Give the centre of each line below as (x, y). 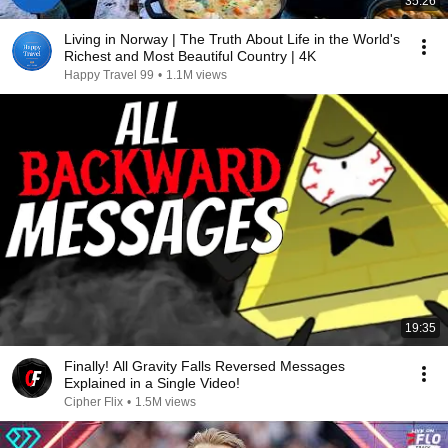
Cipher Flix (93, 402)
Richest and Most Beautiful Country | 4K (190, 56)
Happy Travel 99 (109, 75)
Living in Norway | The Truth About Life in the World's (232, 39)
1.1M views (196, 75)
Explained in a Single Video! (152, 383)
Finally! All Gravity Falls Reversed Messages (204, 366)
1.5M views (165, 402)
